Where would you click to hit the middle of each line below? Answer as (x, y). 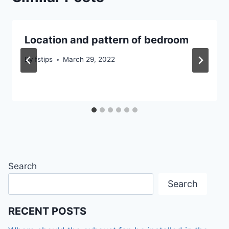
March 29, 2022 (89, 60)
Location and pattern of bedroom (107, 40)
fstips (44, 60)
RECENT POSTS (47, 211)
